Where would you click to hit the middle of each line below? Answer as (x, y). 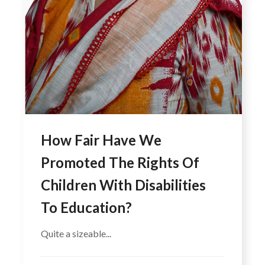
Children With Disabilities (123, 185)
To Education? (86, 207)
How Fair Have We (101, 140)
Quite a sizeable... (76, 233)
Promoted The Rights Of (120, 162)
